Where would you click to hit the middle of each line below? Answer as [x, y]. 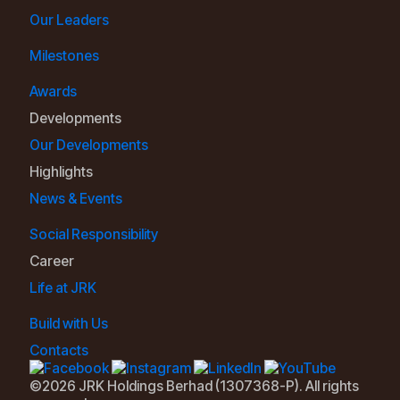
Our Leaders [69, 21]
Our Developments [89, 146]
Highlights [61, 172]
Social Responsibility [94, 235]
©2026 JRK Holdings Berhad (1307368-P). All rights [194, 387]
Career [52, 262]
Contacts [59, 351]
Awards [53, 92]
